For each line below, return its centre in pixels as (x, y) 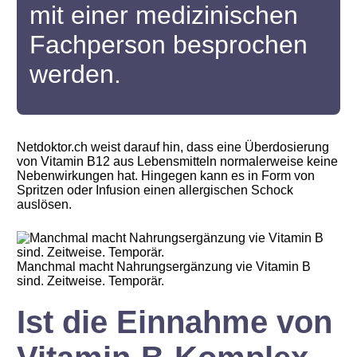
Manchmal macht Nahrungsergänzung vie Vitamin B (164, 266)
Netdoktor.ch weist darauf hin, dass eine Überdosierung (173, 147)
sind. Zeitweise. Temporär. (91, 280)
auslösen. (45, 204)
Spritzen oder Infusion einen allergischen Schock (155, 190)
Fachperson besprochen (169, 44)
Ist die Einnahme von (175, 322)
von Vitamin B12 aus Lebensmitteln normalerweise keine (178, 161)
